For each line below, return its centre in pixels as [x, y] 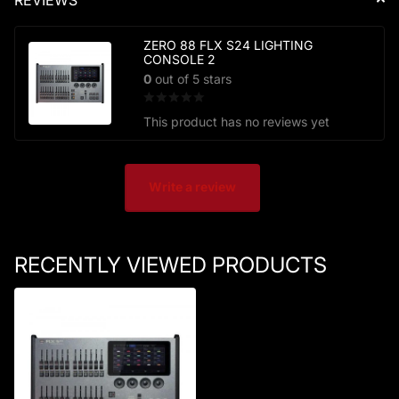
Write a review [192, 187]
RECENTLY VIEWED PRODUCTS [171, 265]
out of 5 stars [191, 78]
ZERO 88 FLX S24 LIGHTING [228, 45]
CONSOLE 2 [179, 59]
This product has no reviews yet [236, 121]
